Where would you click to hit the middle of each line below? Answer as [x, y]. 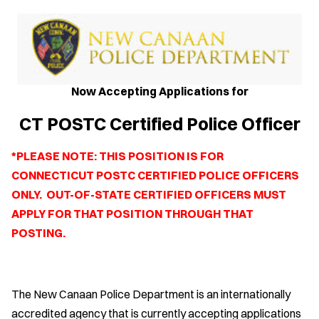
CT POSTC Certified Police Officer [159, 124]
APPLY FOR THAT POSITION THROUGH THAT [132, 214]
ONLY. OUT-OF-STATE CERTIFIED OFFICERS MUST [149, 195]
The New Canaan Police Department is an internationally [151, 294]
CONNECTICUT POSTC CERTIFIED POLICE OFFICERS [155, 176]
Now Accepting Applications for [159, 91]
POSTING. [38, 233]
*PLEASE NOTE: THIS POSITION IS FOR [117, 156]
